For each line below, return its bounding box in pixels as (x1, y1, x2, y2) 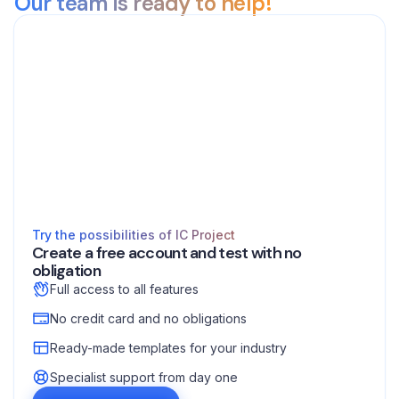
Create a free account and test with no (32, 242, 302, 264)
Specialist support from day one (50, 370, 238, 385)
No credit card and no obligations (50, 311, 247, 326)
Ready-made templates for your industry (50, 340, 287, 355)
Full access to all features (50, 281, 199, 297)
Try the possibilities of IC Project (32, 227, 235, 242)
